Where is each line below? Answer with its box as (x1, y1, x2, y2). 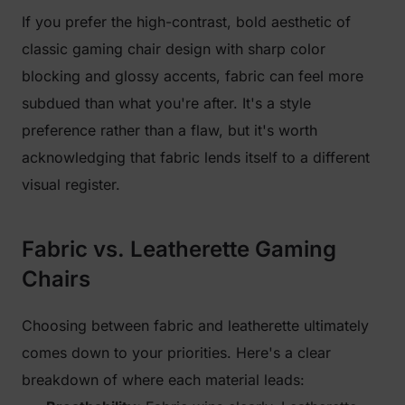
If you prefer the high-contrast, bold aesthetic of (22, 13, 351, 31)
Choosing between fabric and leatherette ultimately (22, 316, 369, 334)
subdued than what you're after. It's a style (22, 94, 311, 112)
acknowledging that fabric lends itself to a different (22, 148, 370, 166)
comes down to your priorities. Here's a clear (22, 344, 331, 362)
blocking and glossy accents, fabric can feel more (22, 67, 363, 85)
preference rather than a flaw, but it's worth (22, 121, 317, 139)
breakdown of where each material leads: (22, 371, 305, 389)
